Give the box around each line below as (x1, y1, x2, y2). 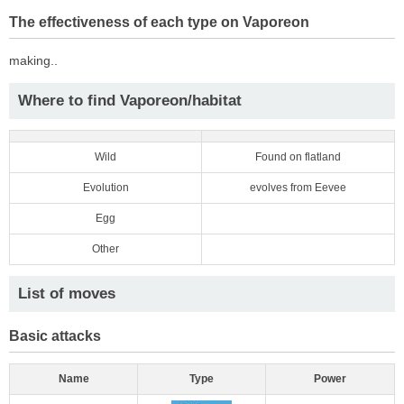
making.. (9, 52, 58, 68)
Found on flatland (255, 150, 341, 163)
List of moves (18, 284, 115, 302)
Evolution (82, 180, 129, 194)
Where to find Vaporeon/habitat (18, 91, 242, 109)
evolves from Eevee (250, 180, 346, 194)
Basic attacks (9, 326, 101, 344)
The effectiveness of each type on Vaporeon (9, 13, 309, 30)
